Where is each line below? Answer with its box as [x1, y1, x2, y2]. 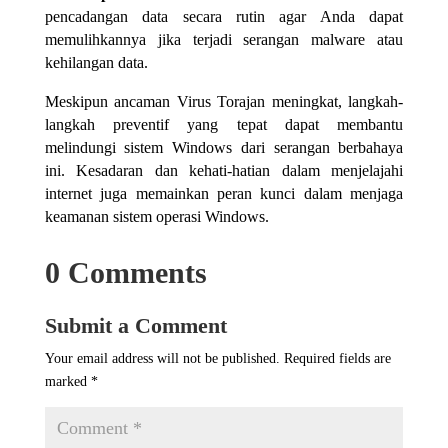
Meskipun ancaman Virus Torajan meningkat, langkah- [44, 92, 404, 110]
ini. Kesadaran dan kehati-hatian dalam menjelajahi [44, 161, 404, 179]
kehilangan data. [44, 53, 148, 71]
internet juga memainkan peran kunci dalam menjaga [44, 184, 404, 202]
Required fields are [283, 350, 391, 366]
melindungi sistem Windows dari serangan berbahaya [44, 138, 404, 156]
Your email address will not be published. [44, 350, 280, 366]
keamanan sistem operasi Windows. [44, 207, 269, 225]
